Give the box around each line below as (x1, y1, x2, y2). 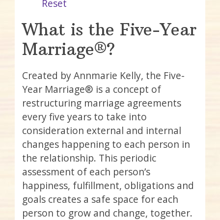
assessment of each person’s (22, 165, 150, 178)
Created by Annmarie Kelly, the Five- (22, 68, 185, 82)
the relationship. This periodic (22, 151, 156, 165)
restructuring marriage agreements (22, 96, 181, 110)
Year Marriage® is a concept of (22, 82, 161, 96)
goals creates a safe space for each (22, 192, 178, 206)
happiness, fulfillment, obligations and (22, 178, 194, 192)
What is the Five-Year (22, 19, 196, 40)
